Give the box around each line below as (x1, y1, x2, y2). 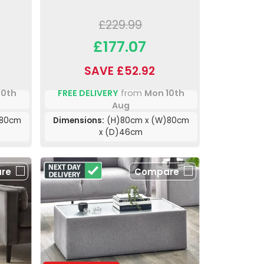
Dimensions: (52, 114, 104, 126)
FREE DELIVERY (57, 87, 118, 99)
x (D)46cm (99, 126, 143, 138)
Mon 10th (144, 87, 184, 99)
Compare (134, 165, 179, 178)
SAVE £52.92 (84, 62, 156, 79)
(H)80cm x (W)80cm (104, 114, 189, 126)
